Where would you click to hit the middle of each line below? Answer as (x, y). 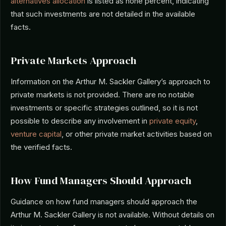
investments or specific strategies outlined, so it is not (104, 108)
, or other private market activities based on (137, 134)
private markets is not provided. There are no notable (102, 95)
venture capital (36, 134)
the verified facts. (41, 147)
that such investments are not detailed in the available (103, 14)
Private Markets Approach (73, 60)
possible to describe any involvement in (80, 121)
